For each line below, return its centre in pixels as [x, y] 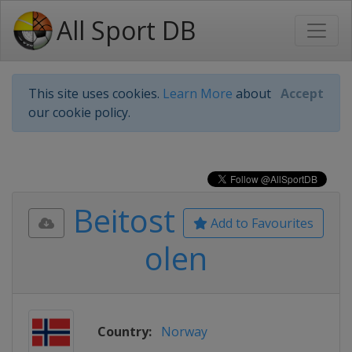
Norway [184, 332]
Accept [302, 93]
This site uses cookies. [95, 93]
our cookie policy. [79, 112]
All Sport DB [126, 30]
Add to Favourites [260, 223]
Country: [125, 332]
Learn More [198, 93]
